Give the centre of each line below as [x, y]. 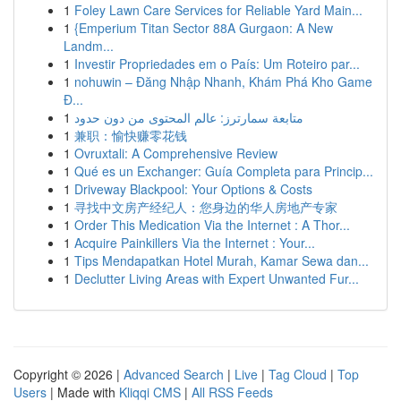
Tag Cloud [298, 374]
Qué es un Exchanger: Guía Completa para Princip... [224, 171]
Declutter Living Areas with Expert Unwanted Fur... [217, 278]
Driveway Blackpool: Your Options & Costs [193, 189]
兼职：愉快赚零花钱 [131, 135]
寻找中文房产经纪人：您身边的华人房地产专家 [206, 207]
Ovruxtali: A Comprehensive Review [176, 153]
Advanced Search [174, 374]
